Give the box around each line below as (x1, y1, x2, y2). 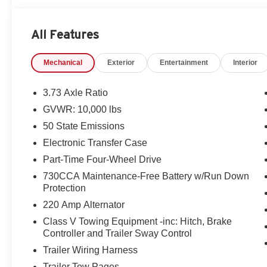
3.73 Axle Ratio (43, 88, 108, 98)
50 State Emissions (43, 121, 125, 132)
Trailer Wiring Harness (43, 245, 138, 256)
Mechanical (44, 58, 83, 67)
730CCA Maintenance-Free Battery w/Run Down (43, 171, 250, 182)
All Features (31, 28, 99, 42)
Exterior (107, 58, 135, 67)
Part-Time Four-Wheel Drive (43, 154, 162, 165)
